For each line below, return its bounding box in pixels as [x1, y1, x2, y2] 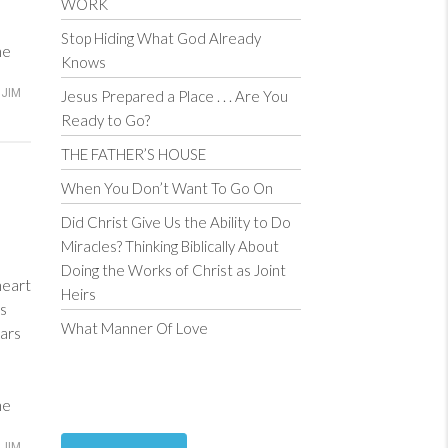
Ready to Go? [61, 111, 150, 129]
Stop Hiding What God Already [61, 29, 261, 47]
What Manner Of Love [61, 319, 208, 337]
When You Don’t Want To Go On [61, 179, 273, 197]
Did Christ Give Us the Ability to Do [61, 213, 291, 231]
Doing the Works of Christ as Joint [61, 261, 286, 279]
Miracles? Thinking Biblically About [61, 237, 279, 255]
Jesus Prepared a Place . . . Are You [61, 87, 288, 105]
